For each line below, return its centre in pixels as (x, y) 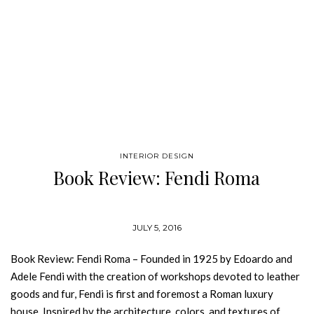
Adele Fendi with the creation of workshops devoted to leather (155, 276)
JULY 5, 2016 (157, 227)
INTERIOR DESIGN (157, 156)
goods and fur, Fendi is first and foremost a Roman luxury (142, 294)
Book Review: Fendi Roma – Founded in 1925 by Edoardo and (151, 259)
